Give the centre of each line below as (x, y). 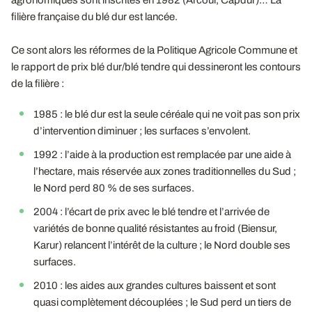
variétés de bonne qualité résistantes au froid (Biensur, (155, 228)
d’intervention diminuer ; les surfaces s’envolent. (142, 131)
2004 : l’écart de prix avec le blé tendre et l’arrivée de (151, 212)
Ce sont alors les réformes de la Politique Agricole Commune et (154, 50)
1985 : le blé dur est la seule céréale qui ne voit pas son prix (167, 114)
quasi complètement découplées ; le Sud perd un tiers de (162, 302)
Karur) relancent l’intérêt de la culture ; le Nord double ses (162, 245)
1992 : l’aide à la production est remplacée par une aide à (162, 155)
